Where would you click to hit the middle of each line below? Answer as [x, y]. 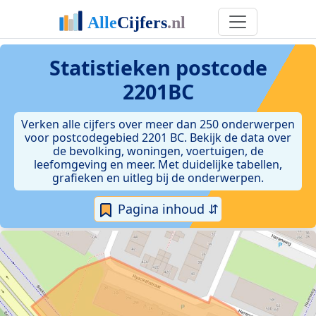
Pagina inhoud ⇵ [166, 209]
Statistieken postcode [158, 67]
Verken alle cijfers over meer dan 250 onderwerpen [158, 124]
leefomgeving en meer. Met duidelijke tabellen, [158, 164]
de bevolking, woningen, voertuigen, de [158, 151]
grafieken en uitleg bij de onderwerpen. [158, 178]
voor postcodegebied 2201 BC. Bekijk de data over [158, 138]
